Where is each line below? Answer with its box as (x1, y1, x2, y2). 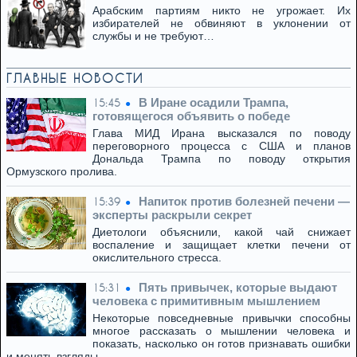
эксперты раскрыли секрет (92, 208, 252, 222)
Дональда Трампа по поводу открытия (92, 152, 351, 165)
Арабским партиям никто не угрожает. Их (92, 4, 351, 17)
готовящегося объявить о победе (92, 109, 290, 123)
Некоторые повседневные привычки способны (92, 312, 351, 324)
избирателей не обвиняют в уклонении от (92, 17, 351, 29)
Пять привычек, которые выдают (139, 280, 337, 294)
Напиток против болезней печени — (139, 194, 350, 208)
